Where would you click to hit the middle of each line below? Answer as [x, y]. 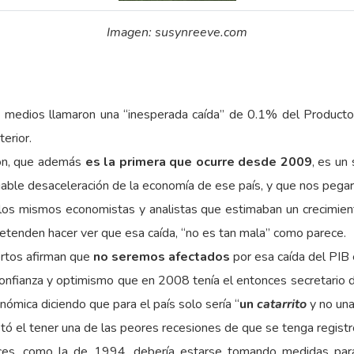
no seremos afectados [162, 257]
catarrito [282, 304]
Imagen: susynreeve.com [177, 32]
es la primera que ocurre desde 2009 [198, 162]
